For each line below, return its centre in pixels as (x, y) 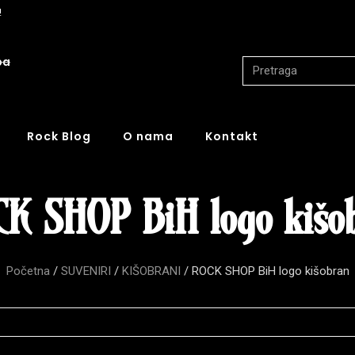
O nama (148, 136)
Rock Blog (59, 136)
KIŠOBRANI (151, 271)
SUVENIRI (86, 271)
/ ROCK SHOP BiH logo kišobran (265, 271)
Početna (28, 271)
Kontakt (232, 136)
